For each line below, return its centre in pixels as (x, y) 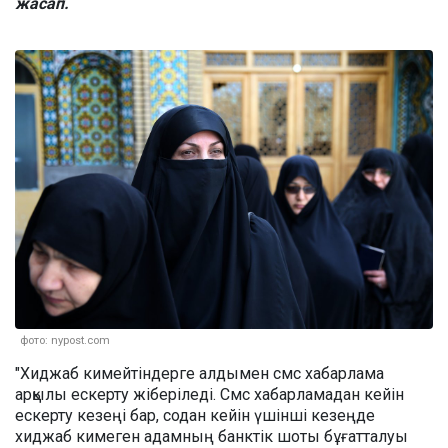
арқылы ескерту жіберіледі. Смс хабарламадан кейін (209, 394)
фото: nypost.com (65, 340)
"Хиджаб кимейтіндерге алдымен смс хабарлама (199, 373)
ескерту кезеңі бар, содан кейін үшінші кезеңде (195, 415)
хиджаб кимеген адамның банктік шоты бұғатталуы (211, 436)
